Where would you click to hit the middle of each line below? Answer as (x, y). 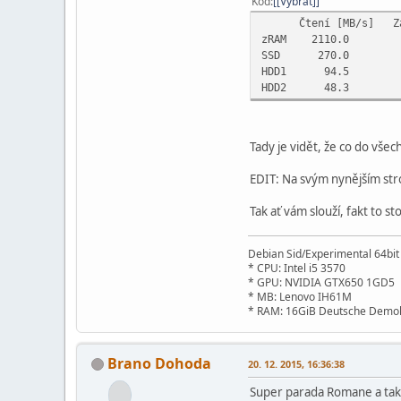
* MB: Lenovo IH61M (300, 296)
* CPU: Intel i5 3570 (297, 268)
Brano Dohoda (159, 363)
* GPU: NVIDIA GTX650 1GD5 (321, 282)
